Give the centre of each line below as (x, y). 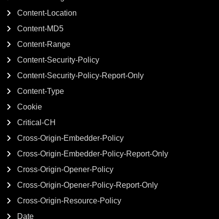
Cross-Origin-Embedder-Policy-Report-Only (93, 154)
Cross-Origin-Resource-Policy (69, 201)
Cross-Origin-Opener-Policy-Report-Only (88, 185)
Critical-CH (36, 122)
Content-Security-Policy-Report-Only (80, 76)
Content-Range (44, 44)
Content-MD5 (40, 29)
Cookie (30, 107)
